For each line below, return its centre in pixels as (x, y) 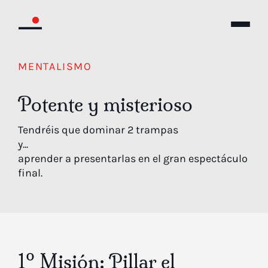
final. (30, 173)
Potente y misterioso (105, 104)
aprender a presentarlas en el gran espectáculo (133, 159)
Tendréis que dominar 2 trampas (98, 130)
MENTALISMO (55, 66)
